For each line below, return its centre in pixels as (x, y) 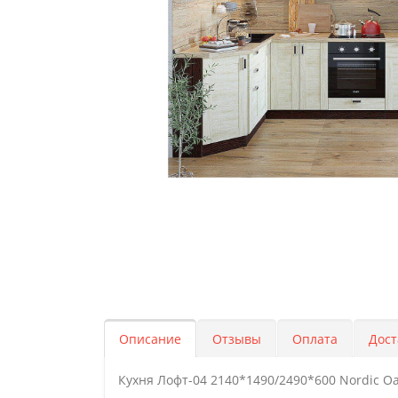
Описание (150, 339)
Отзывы (237, 339)
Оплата (315, 339)
